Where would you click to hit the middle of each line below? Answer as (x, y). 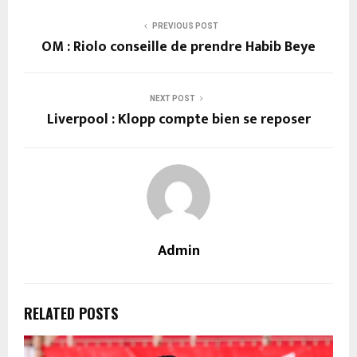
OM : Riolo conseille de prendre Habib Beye (178, 47)
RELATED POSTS (71, 314)
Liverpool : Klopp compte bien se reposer (178, 120)
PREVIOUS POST (185, 26)
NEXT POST (172, 99)
